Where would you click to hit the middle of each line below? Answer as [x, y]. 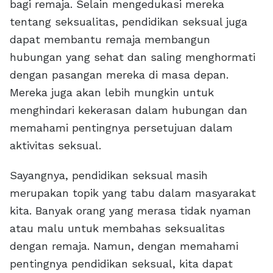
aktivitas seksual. [55, 145]
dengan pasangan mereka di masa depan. [119, 75]
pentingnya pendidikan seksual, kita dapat [121, 264]
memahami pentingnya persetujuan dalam [121, 128]
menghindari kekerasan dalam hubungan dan [129, 110]
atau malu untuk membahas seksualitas [117, 228]
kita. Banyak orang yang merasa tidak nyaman [130, 211]
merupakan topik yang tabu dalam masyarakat [133, 193]
